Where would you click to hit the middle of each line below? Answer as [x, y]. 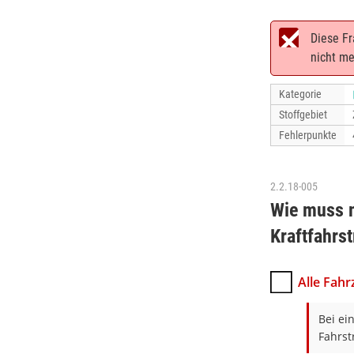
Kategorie [300, 94]
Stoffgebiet [303, 115]
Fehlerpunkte [308, 135]
